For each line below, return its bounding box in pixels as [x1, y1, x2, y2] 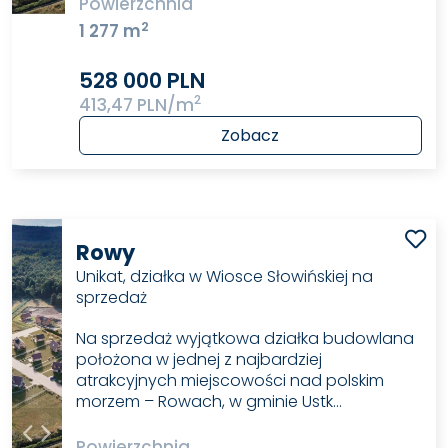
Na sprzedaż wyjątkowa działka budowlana [76, 327, 415, 351]
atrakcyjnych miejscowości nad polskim [76, 369, 385, 393]
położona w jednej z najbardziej [76, 348, 323, 372]
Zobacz [221, 123, 280, 147]
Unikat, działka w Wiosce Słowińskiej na [76, 265, 374, 289]
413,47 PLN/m [78, 92, 194, 117]
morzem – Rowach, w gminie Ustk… [76, 390, 343, 414]
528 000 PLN [78, 65, 205, 95]
